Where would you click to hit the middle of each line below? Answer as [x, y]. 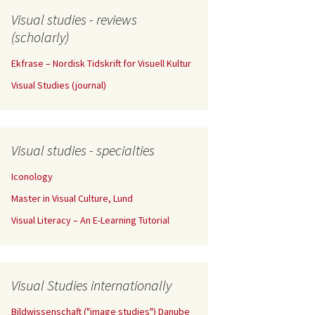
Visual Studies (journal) [59, 85]
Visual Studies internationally [91, 285]
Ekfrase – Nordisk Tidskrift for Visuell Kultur [101, 63]
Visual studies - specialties [83, 150]
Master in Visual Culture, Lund [72, 198]
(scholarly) [40, 37]
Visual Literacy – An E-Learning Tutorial [90, 220]
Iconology [32, 176]
